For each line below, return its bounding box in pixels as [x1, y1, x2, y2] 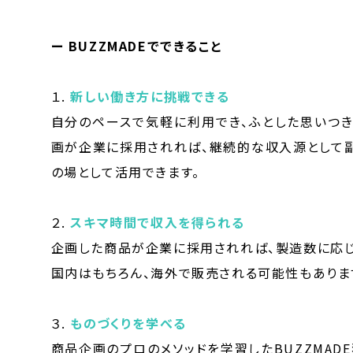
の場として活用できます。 [50, 162, 200, 181]
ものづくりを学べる [70, 313, 187, 333]
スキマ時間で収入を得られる [70, 212, 245, 232]
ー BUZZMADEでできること [50, 35, 222, 55]
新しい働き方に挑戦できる [70, 86, 230, 106]
